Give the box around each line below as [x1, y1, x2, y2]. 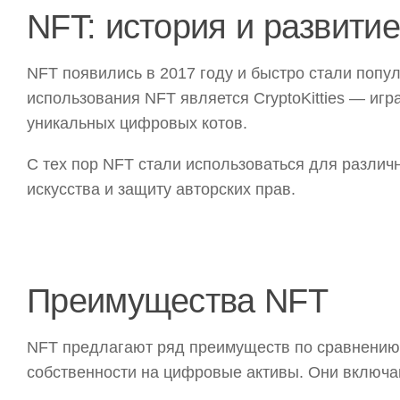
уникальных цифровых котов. [27, 114, 247, 133]
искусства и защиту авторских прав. [27, 180, 296, 199]
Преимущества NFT [27, 281, 328, 321]
